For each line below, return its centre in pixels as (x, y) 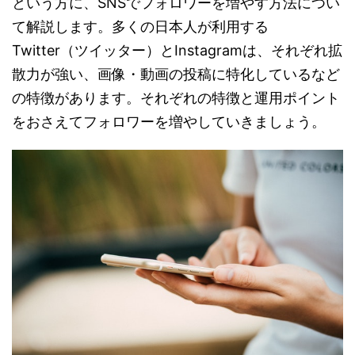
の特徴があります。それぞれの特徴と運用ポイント (176, 98)
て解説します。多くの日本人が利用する (140, 27)
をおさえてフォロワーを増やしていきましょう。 (169, 122)
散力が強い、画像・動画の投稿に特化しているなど (176, 74)
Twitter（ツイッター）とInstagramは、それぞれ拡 (177, 50)
